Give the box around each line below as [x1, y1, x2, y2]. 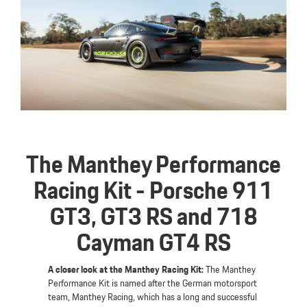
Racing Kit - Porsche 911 [34, 171, 273, 209]
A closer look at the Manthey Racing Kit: [48, 261, 204, 277]
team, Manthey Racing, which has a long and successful [48, 288, 257, 304]
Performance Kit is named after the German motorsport [48, 275, 257, 291]
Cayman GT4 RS [76, 223, 231, 261]
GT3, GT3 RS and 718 [49, 197, 258, 235]
